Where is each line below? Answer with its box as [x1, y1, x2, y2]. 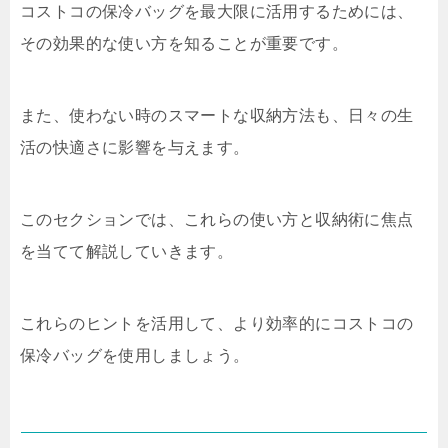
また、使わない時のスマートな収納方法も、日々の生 [20, 107, 414, 124]
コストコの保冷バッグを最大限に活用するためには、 [20, 3, 414, 20]
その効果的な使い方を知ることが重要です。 [20, 35, 348, 52]
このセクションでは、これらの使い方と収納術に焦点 [20, 211, 414, 228]
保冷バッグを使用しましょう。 [20, 347, 250, 364]
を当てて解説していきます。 [20, 243, 234, 260]
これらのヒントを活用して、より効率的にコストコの [20, 315, 414, 332]
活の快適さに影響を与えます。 [20, 139, 250, 156]
